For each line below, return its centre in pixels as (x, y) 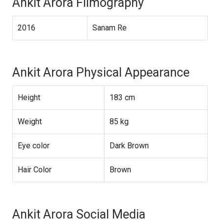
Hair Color (35, 170)
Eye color (34, 146)
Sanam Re (110, 28)
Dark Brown (129, 146)
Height (29, 98)
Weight (30, 122)
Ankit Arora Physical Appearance (101, 73)
